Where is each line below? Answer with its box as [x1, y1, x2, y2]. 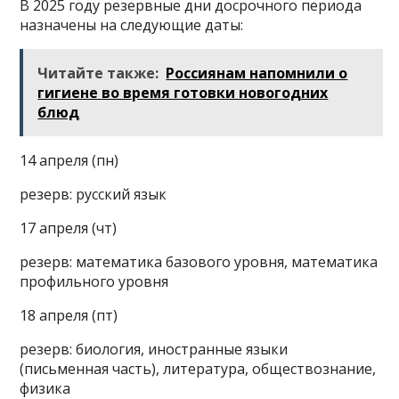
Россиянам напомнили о [166, 62, 348, 83]
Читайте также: [37, 62, 159, 83]
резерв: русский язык [20, 183, 167, 204]
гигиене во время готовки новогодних [37, 82, 329, 102]
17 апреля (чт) [20, 217, 118, 238]
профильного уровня [20, 271, 169, 291]
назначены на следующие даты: [20, 14, 244, 35]
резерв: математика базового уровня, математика [20, 251, 379, 272]
